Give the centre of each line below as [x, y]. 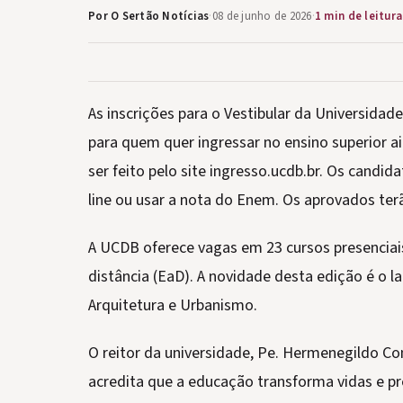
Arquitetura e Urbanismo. [173, 305]
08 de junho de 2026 [262, 16]
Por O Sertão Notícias [149, 16]
